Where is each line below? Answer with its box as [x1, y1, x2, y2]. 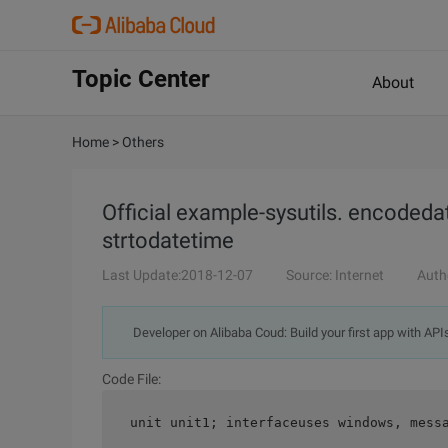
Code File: [102, 371, 161, 387]
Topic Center [72, 65, 210, 93]
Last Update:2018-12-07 [102, 267, 253, 283]
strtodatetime [102, 228, 234, 253]
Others [122, 134, 164, 150]
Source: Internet [286, 267, 384, 283]
